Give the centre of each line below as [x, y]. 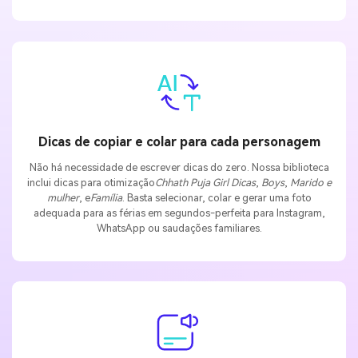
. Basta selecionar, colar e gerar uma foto [217, 197]
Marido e [310, 182]
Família [106, 197]
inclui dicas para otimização [91, 182]
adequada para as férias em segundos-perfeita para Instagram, [179, 213]
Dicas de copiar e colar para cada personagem [179, 142]
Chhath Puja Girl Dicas [205, 182]
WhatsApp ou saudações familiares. [179, 228]
